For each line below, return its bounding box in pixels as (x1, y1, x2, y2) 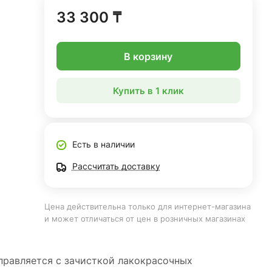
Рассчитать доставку (72, 161, 160, 171)
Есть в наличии (72, 139, 135, 149)
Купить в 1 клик (112, 84, 184, 97)
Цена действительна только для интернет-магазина (44, 202, 251, 211)
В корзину (124, 50, 173, 63)
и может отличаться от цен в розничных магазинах (44, 214, 245, 223)
